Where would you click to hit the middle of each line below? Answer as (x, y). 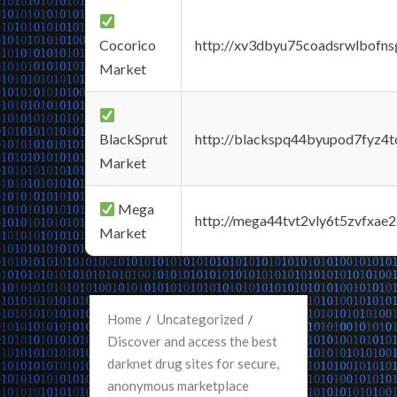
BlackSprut (133, 139)
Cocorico (128, 45)
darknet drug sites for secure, (193, 363)
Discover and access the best (192, 341)
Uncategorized (200, 319)
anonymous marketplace (178, 385)
